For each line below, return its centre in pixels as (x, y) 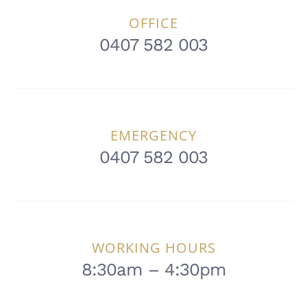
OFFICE (153, 23)
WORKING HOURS (153, 248)
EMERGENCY (153, 136)
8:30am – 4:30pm (153, 270)
